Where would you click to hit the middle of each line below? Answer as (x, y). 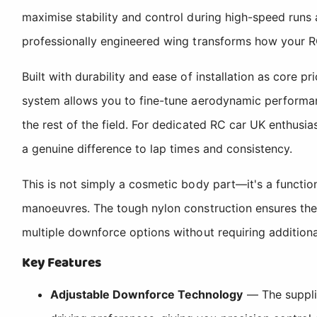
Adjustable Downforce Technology (147, 294)
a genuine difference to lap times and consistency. (157, 148)
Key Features (62, 263)
